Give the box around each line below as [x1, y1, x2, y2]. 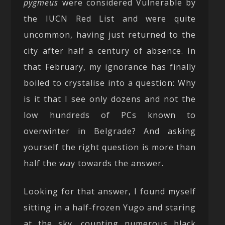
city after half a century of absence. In [24, 45, 196, 56]
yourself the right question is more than [24, 141, 196, 153]
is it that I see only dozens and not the [24, 93, 196, 104]
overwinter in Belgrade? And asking [24, 125, 196, 137]
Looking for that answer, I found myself [24, 185, 196, 197]
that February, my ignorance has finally [24, 61, 196, 72]
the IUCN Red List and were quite [24, 13, 196, 24]
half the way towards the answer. [24, 157, 164, 169]
